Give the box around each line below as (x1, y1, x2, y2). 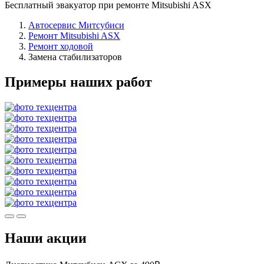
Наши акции (5, 230, 87, 246)
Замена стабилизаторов (28, 51, 122, 62)
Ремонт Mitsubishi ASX (28, 30, 120, 41)
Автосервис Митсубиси (28, 19, 124, 30)
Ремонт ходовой (28, 41, 93, 51)
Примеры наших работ (5, 74, 152, 90)
